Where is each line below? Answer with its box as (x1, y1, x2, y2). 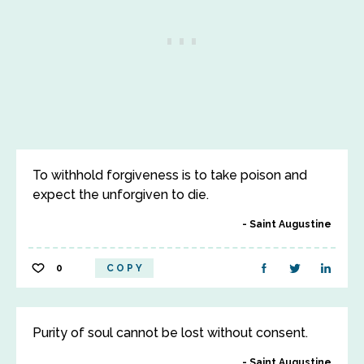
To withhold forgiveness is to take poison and (32, 167, 307, 183)
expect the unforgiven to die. (32, 187, 209, 202)
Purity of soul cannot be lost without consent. (32, 325, 308, 340)
